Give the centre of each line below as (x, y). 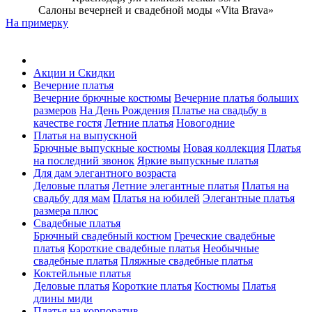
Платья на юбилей (156, 198)
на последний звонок (84, 161)
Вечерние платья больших (236, 98)
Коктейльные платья (82, 273)
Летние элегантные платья (175, 186)
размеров (55, 110)
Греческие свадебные (225, 236)
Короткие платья (152, 286)
